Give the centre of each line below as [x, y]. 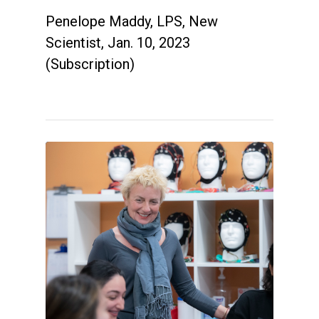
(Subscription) [90, 64]
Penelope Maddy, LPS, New [132, 21]
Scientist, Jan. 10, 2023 [118, 42]
